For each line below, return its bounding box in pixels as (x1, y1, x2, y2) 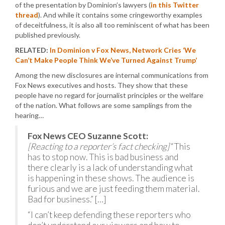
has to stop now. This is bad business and (28, 152, 178, 162)
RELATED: (15, 46, 50, 54)
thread (15, 11, 38, 19)
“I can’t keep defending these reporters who (28, 209, 191, 220)
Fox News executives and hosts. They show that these (15, 81, 188, 89)
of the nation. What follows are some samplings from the (15, 101, 192, 109)
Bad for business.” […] (28, 194, 106, 204)
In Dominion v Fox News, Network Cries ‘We (50, 46, 196, 54)
